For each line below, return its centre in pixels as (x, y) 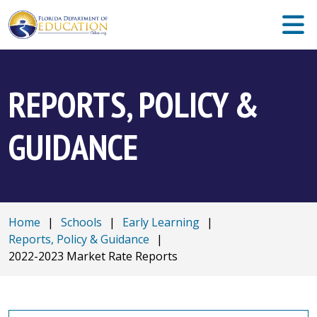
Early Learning (161, 222)
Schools (81, 222)
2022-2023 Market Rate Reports (93, 256)
